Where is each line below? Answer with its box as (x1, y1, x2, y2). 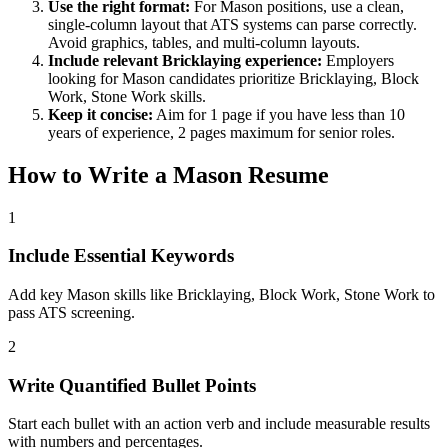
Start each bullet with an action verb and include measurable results (8, 415, 430, 433)
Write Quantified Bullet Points (8, 374, 256, 396)
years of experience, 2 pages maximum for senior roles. (48, 123, 395, 141)
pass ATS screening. (8, 303, 135, 321)
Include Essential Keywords (8, 245, 234, 267)
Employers (326, 51, 394, 69)
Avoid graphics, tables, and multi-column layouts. (48, 33, 360, 51)
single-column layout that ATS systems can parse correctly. (48, 15, 417, 33)
